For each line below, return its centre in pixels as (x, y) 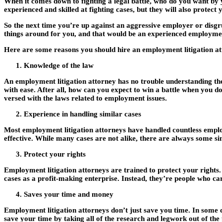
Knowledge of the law (59, 66)
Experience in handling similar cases (83, 114)
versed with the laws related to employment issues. (85, 98)
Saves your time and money (69, 194)
